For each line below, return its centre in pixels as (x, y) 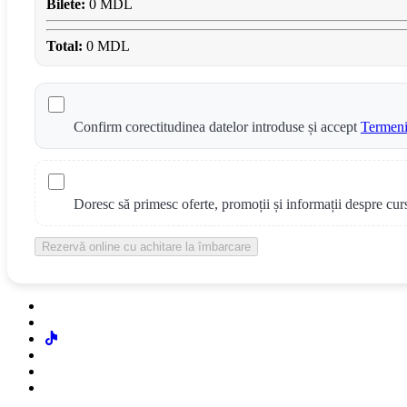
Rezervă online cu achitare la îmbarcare (146, 246)
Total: (65, 45)
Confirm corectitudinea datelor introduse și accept (217, 126)
